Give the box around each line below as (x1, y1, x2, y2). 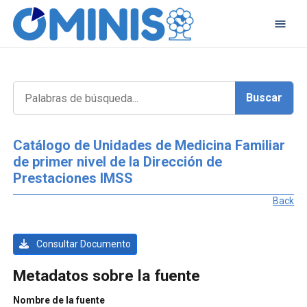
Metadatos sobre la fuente (12, 266, 200, 285)
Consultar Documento (34, 238, 131, 250)
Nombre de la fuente (12, 294, 105, 306)
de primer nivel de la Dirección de (12, 153, 222, 171)
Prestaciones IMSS (12, 170, 133, 187)
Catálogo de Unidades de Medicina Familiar (12, 137, 285, 154)
